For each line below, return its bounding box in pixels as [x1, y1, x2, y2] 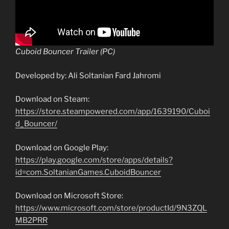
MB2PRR [15, 216, 48, 225]
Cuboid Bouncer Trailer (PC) [15, 47, 115, 57]
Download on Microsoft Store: [15, 191, 123, 201]
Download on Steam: [15, 95, 89, 104]
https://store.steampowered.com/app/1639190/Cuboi [15, 107, 210, 117]
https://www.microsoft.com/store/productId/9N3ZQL [15, 203, 207, 213]
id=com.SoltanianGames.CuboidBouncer [15, 167, 161, 177]
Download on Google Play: [15, 143, 108, 152]
